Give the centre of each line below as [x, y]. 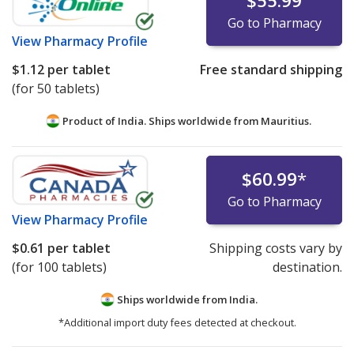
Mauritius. [286, 121]
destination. [307, 267]
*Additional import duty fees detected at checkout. [177, 322]
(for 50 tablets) [56, 88]
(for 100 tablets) [59, 267]
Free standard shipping [271, 69]
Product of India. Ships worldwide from [160, 121]
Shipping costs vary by [275, 248]
